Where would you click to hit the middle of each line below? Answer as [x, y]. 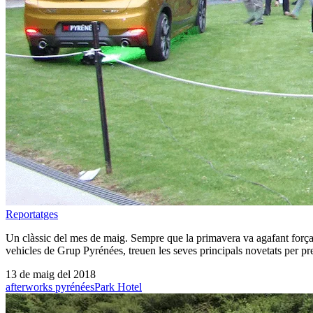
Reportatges [32, 214]
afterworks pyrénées [50, 286]
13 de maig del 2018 [51, 274]
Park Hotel [118, 286]
